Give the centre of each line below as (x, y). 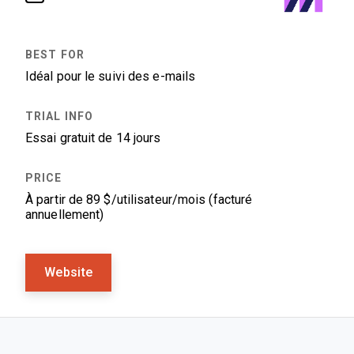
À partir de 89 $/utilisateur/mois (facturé (139, 200)
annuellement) (65, 215)
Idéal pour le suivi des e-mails (111, 76)
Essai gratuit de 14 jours (93, 138)
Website (69, 272)
